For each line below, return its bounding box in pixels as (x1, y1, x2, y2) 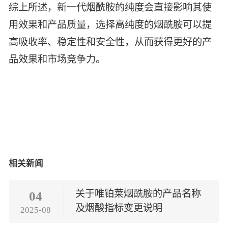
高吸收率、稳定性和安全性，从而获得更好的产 (9, 37, 212, 48)
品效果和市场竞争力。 (9, 54, 106, 65)
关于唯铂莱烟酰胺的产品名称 (75, 188, 201, 199)
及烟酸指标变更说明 (75, 202, 162, 213)
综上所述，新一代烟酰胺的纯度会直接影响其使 (9, 2, 212, 13)
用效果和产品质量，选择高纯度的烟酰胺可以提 (9, 19, 212, 31)
